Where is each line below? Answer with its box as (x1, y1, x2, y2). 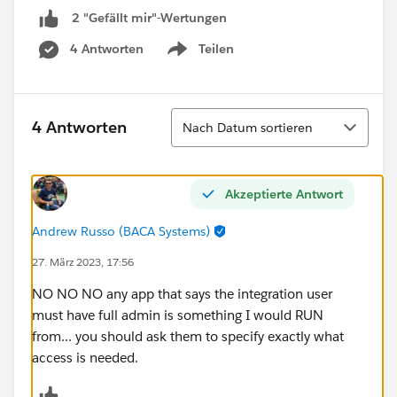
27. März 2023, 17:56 (32, 253, 134, 269)
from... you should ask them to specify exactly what (32, 327, 344, 345)
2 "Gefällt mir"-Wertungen (72, 10, 227, 27)
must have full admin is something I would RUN (32, 306, 323, 323)
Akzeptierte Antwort (225, 185, 343, 202)
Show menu (163, 50, 235, 66)
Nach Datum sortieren (183, 119, 313, 136)
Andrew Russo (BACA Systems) (32, 222, 210, 239)
